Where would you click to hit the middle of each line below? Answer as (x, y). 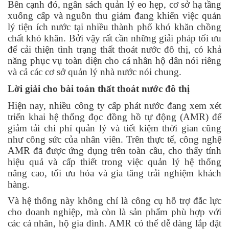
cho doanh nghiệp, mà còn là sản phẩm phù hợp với (114, 212)
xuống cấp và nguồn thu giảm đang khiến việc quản (114, 16)
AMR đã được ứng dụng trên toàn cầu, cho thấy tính (114, 150)
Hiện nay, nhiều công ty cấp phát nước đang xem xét (114, 105)
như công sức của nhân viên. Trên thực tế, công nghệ (114, 139)
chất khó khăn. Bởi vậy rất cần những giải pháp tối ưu (114, 38)
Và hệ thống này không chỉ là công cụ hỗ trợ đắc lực (114, 201)
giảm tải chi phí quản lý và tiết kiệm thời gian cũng (114, 128)
